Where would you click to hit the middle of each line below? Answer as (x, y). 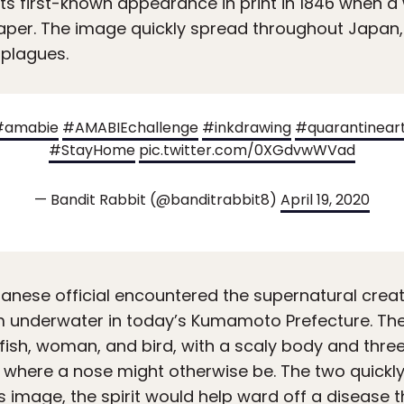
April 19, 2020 (325, 200)
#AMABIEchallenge (130, 128)
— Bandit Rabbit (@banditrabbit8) (157, 200)
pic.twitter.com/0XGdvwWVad (247, 151)
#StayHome (92, 151)
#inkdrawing (247, 128)
